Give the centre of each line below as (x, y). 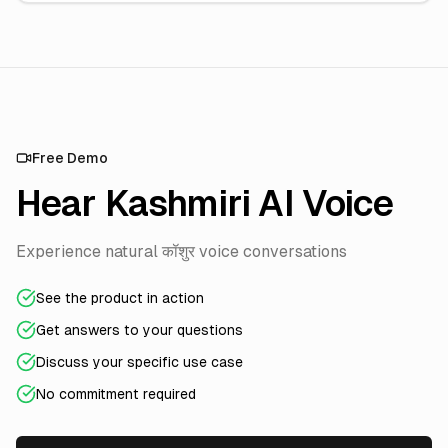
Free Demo (70, 158)
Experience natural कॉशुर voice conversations (181, 251)
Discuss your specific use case (139, 362)
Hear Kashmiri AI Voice (205, 203)
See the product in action (120, 298)
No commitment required (116, 394)
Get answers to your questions (139, 330)
